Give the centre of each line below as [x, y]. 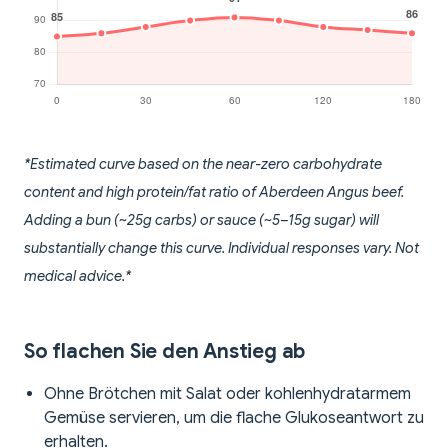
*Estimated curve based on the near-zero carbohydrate [203, 164]
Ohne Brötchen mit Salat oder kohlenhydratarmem [227, 394]
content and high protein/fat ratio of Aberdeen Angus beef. [214, 192]
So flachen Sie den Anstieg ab [165, 352]
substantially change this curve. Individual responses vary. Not [221, 248]
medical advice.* [77, 276]
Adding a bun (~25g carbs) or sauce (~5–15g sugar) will [201, 220]
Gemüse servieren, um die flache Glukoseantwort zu [234, 418]
